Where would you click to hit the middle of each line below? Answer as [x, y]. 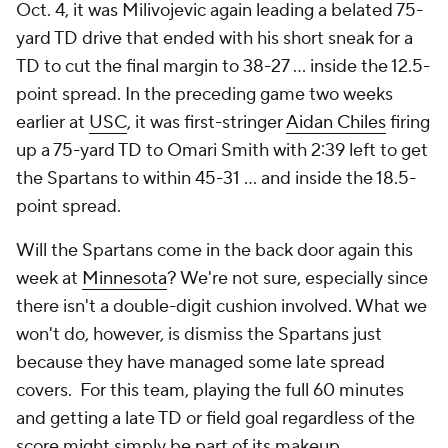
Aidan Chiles [336, 122]
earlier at [52, 122]
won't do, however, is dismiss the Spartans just [199, 334]
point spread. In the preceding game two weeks [204, 94]
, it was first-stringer [206, 122]
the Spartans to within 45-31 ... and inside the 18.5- [216, 178]
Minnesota [124, 278]
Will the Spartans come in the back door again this [214, 250]
